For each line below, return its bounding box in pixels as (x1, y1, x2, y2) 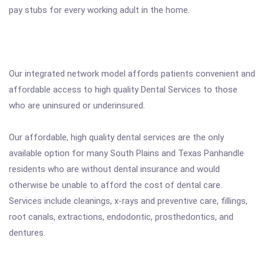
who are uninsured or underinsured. (9, 100, 145, 111)
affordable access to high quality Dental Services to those (9, 84, 237, 95)
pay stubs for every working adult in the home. (9, 5, 190, 15)
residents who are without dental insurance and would (9, 164, 220, 174)
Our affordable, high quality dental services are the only (9, 132, 224, 143)
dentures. (9, 227, 45, 238)
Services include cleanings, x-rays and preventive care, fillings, (9, 196, 247, 206)
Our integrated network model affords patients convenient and (9, 68, 255, 79)
